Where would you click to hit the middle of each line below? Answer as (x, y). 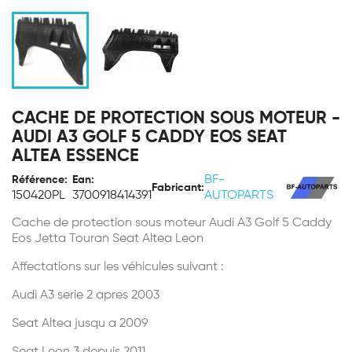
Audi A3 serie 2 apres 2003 (86, 295)
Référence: (40, 180)
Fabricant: (178, 188)
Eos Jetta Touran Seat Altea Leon (108, 239)
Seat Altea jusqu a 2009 (80, 324)
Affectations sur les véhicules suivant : (118, 267)
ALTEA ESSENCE (75, 156)
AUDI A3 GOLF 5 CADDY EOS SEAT (149, 137)
